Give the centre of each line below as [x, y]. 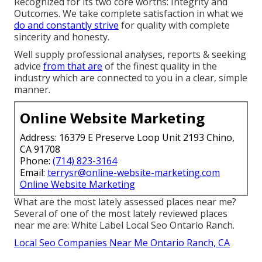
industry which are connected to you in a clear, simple [131, 78]
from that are [73, 66]
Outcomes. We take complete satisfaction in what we [129, 14]
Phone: [36, 161]
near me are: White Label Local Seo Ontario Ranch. [124, 225]
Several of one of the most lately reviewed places [121, 214]
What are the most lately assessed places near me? [125, 202]
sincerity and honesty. [62, 37]
